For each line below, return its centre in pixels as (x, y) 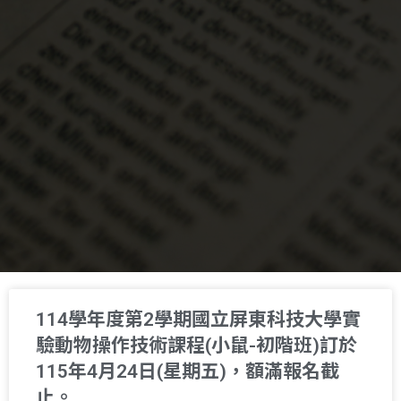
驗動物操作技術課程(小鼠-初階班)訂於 (196, 345)
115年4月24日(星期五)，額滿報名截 (188, 371)
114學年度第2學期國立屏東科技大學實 (198, 319)
